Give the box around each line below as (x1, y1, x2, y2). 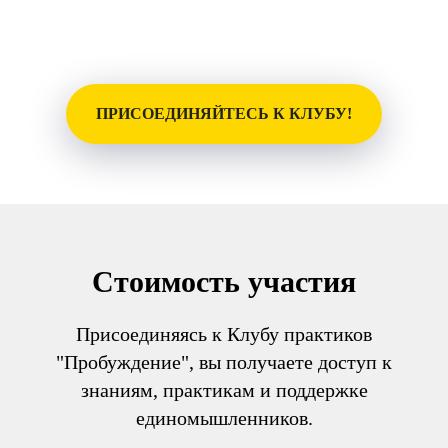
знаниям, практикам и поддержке (80, 378, 368, 401)
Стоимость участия (92, 264, 356, 298)
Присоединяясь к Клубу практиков (76, 322, 372, 345)
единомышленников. (135, 406, 313, 429)
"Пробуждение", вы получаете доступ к (56, 350, 392, 373)
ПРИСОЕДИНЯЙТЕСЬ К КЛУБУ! (96, 104, 352, 122)
